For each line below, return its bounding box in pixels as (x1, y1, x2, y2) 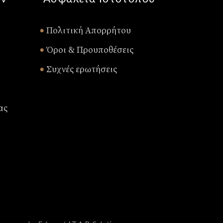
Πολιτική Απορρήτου (44, 25, 131, 36)
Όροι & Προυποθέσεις (44, 44, 133, 56)
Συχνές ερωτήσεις (44, 64, 117, 75)
